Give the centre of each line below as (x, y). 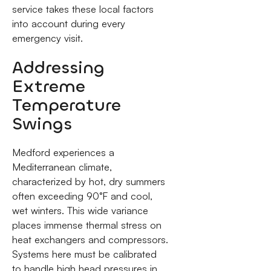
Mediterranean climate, (62, 167)
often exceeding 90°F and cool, (82, 196)
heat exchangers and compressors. (90, 240)
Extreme (48, 86)
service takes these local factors (83, 9)
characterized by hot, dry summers (88, 182)
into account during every (68, 24)
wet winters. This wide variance (80, 211)
